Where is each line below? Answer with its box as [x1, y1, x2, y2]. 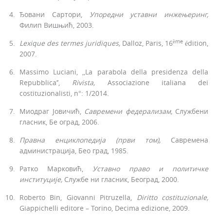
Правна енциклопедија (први [19, 135, 145, 145]
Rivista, [72, 78, 95, 88]
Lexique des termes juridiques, [19, 38, 120, 48]
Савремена [161, 135, 208, 145]
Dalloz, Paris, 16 [120, 38, 173, 48]
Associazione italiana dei [95, 78, 208, 88]
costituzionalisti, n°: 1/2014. [19, 89, 109, 98]
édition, [183, 38, 208, 48]
